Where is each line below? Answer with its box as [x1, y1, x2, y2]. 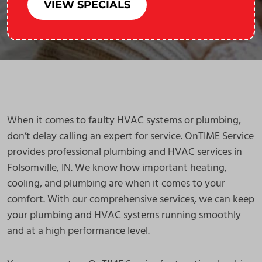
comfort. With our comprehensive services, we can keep [7, 191, 254, 208]
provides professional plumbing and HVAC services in [7, 144, 242, 161]
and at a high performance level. [7, 223, 150, 240]
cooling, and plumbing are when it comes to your [7, 175, 225, 192]
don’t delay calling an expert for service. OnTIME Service [7, 128, 254, 145]
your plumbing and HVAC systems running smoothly [7, 207, 241, 224]
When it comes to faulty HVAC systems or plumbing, [7, 112, 241, 129]
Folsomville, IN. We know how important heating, [7, 160, 227, 177]
